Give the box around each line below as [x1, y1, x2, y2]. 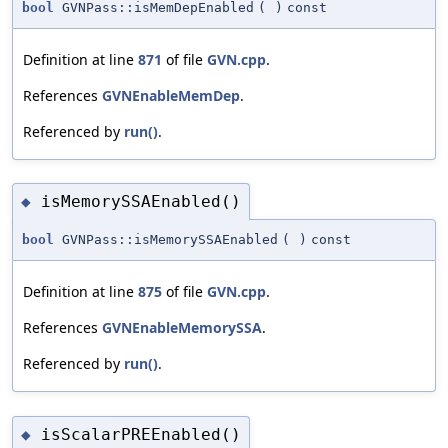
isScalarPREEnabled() [41, 424, 241, 444]
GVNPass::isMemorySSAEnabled [54, 232, 278, 248]
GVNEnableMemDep [102, 85, 240, 105]
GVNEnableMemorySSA [102, 318, 262, 338]
